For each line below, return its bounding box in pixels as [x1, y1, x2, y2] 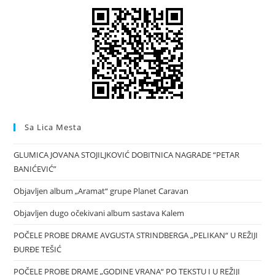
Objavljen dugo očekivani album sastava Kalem [14, 207, 185, 219]
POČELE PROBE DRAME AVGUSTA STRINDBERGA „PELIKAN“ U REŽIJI [14, 229, 258, 241]
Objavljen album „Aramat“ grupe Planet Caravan [14, 185, 189, 196]
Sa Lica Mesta [25, 121, 82, 133]
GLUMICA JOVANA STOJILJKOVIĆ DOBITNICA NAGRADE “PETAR [14, 149, 240, 160]
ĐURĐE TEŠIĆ [14, 243, 62, 255]
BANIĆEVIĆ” [14, 163, 57, 174]
